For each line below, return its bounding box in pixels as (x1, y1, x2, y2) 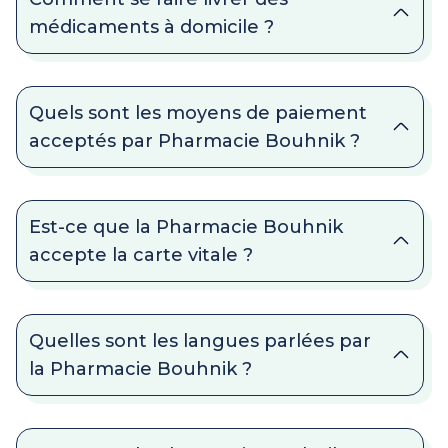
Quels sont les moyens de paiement (29, 102, 367, 124)
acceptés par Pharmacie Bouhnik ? (29, 130, 360, 152)
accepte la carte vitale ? (29, 244, 253, 266)
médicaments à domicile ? (29, 16, 274, 38)
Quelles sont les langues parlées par (29, 330, 371, 352)
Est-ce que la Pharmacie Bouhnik (29, 216, 343, 238)
